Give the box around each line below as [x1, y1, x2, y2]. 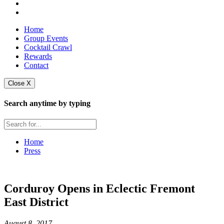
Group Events [24, 34, 68, 42]
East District [4, 195, 68, 209]
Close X [8, 79, 31, 87]
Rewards [24, 52, 52, 60]
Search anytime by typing [4, 99, 90, 108]
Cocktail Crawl [24, 43, 72, 51]
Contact [24, 61, 48, 69]
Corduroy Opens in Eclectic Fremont [4, 182, 195, 195]
